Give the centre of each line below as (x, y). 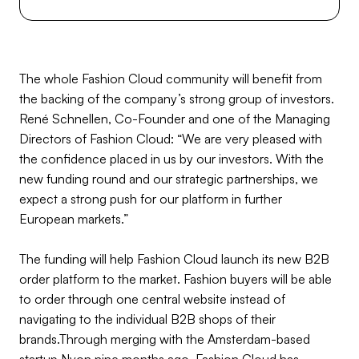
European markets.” (74, 218)
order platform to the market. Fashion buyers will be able (175, 278)
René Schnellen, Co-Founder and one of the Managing (175, 118)
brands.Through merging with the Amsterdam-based (165, 339)
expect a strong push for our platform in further (151, 198)
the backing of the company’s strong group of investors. (177, 98)
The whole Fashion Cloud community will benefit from (171, 78)
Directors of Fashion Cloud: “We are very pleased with (171, 138)
